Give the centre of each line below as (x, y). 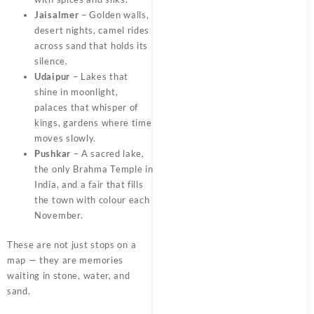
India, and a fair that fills (89, 185)
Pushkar (53, 154)
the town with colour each (92, 200)
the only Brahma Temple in (94, 169)
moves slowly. (66, 138)
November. (59, 216)
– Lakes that (99, 77)
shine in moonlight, (76, 92)
